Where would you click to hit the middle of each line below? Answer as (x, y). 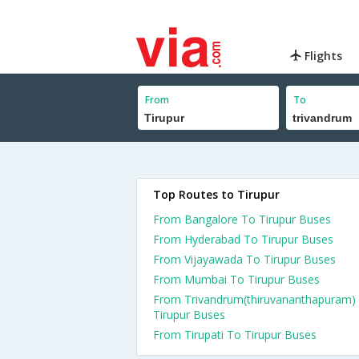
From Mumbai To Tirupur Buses (236, 279)
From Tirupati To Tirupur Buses (235, 335)
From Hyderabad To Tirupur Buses (243, 239)
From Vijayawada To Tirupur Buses (244, 259)
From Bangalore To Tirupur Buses (242, 219)
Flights (322, 56)
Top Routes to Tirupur (216, 194)
